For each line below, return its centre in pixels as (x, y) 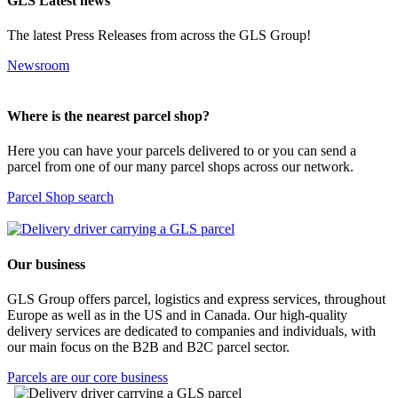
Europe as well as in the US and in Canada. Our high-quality (177, 315)
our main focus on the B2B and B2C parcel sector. (148, 347)
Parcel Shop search (60, 197)
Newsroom (38, 65)
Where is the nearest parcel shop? (108, 116)
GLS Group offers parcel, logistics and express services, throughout (196, 299)
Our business (46, 264)
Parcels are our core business (88, 377)
